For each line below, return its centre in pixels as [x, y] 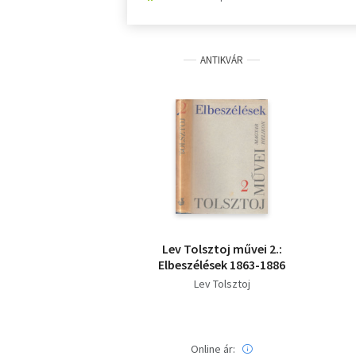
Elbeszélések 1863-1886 [222, 264]
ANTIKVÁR [222, 60]
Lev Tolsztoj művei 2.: [222, 248]
